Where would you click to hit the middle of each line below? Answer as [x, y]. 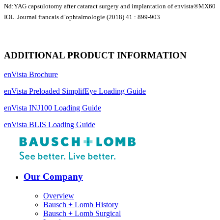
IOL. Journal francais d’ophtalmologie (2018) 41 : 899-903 [82, 17]
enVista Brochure [31, 75]
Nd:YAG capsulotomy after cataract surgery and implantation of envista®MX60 [110, 6]
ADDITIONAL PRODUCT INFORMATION [95, 55]
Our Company [53, 176]
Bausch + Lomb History [81, 204]
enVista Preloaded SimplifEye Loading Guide [75, 91]
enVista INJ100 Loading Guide [53, 108]
